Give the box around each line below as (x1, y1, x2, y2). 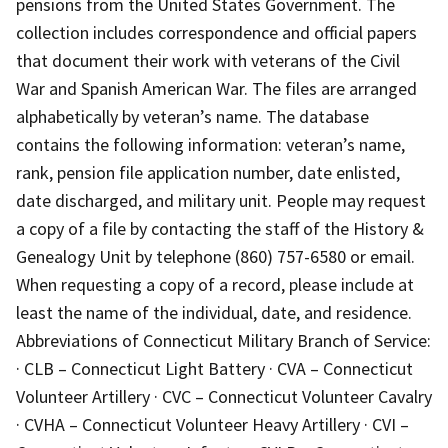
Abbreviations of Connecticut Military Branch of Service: (16, 328, 431, 352)
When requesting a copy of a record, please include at (16, 272, 414, 296)
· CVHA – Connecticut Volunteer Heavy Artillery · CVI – (16, 412, 409, 436)
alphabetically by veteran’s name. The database (16, 104, 369, 128)
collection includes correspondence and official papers (16, 20, 417, 44)
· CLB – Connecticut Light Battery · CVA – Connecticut (16, 356, 413, 380)
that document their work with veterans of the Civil (16, 48, 400, 72)
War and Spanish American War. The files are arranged (16, 76, 417, 100)
